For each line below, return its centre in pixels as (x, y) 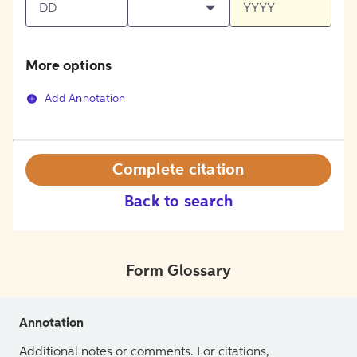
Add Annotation (85, 98)
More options (69, 66)
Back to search (178, 202)
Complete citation (178, 170)
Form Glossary (178, 271)
